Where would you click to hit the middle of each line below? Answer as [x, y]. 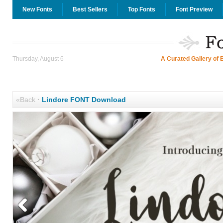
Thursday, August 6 [38, 59]
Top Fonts [141, 9]
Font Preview [194, 9]
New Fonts [37, 9]
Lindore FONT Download [84, 100]
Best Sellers [90, 9]
